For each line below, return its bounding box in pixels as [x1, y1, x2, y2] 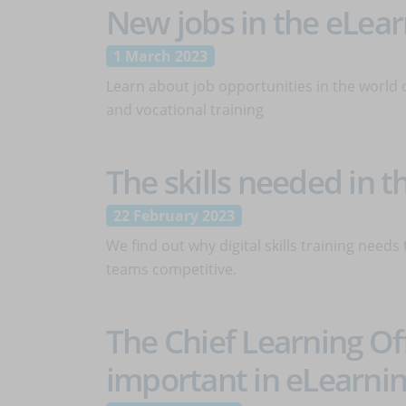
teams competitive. [106, 259, 237, 279]
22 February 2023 [113, 206, 235, 226]
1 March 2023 [113, 46, 208, 66]
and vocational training [106, 100, 264, 120]
